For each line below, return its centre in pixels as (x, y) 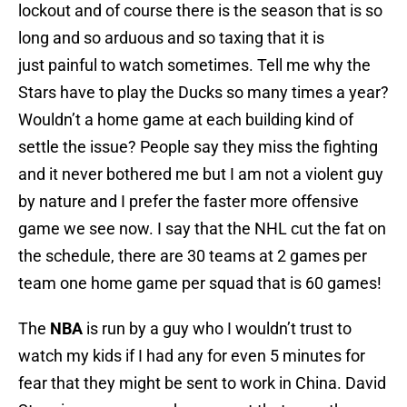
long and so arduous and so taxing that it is (171, 38)
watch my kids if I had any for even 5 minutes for (192, 356)
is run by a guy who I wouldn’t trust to (217, 329)
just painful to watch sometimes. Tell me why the (194, 65)
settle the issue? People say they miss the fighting (198, 147)
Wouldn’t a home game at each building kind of (186, 120)
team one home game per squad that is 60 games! (200, 283)
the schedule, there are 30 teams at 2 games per (193, 256)
